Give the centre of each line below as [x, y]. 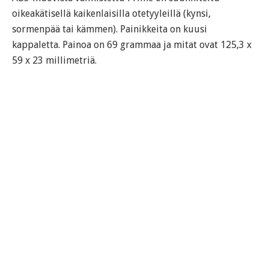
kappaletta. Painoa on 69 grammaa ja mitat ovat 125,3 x [132, 44]
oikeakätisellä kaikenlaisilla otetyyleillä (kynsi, [111, 13]
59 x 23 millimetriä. [54, 60]
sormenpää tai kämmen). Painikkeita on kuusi [110, 29]
